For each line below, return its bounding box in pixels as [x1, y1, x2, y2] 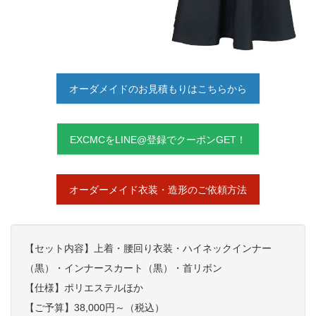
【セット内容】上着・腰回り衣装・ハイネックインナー [25, 243, 272, 255]
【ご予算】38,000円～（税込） [25, 302, 164, 314]
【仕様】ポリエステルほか [25, 282, 143, 294]
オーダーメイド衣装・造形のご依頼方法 [69, 184, 247, 196]
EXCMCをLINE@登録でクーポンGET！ [70, 133, 246, 145]
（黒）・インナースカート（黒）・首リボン [25, 262, 222, 274]
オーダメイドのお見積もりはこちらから [69, 83, 247, 95]
